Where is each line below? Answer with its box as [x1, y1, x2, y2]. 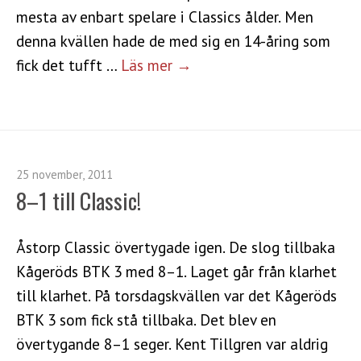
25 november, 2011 [16, 166, 113, 182]
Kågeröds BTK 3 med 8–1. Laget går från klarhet [16, 260, 337, 281]
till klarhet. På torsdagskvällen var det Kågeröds [16, 284, 337, 305]
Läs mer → [121, 54, 192, 75]
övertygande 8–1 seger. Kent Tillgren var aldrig [16, 333, 328, 354]
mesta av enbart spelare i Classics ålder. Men [16, 6, 313, 27]
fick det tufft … [16, 54, 121, 75]
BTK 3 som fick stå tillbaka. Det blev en [16, 309, 276, 330]
